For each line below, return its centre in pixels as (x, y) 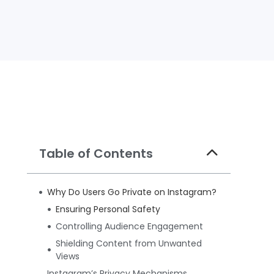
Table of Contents (96, 153)
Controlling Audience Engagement (130, 226)
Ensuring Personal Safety (108, 209)
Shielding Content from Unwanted (129, 243)
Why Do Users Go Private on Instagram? (132, 192)
